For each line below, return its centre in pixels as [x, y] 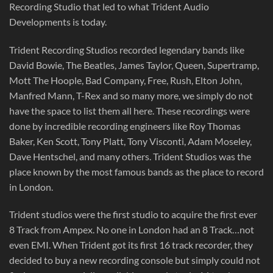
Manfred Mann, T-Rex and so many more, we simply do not [131, 95]
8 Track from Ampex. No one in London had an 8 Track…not [132, 230]
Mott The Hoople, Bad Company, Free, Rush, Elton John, [126, 80]
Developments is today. [58, 21]
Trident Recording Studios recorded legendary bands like [127, 49]
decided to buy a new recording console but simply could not [135, 260]
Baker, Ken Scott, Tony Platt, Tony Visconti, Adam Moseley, [130, 141]
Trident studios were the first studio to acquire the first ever [133, 214]
